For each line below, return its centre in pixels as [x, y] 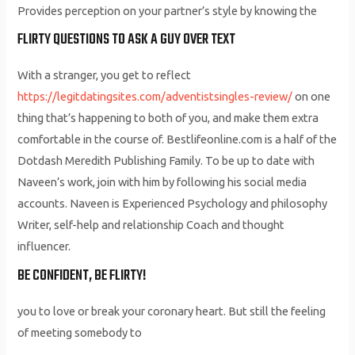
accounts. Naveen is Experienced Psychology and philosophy [173, 204]
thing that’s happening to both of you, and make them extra [168, 118]
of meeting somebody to [80, 332]
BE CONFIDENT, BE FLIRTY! [82, 276]
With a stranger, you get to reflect [105, 75]
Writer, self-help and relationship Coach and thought [151, 225]
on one [312, 97]
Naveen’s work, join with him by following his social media [162, 182]
